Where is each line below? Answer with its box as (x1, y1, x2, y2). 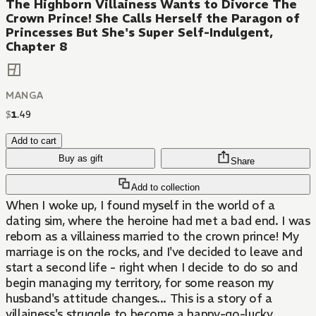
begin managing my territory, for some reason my (6, 275, 274, 291)
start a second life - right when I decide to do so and (6, 260, 298, 276)
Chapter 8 (6, 39, 68, 54)
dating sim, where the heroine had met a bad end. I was (6, 213, 310, 229)
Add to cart (11, 135, 56, 147)
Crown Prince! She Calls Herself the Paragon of (6, 11, 300, 26)
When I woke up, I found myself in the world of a (6, 197, 275, 214)
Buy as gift (58, 153, 103, 164)
